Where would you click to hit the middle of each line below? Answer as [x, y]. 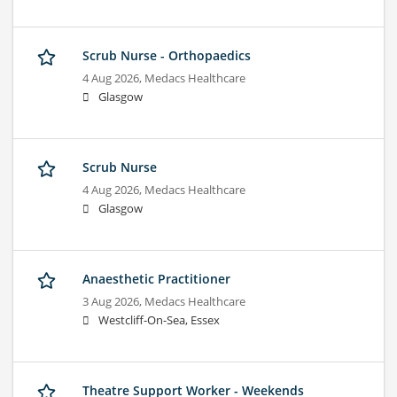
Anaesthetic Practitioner [156, 279]
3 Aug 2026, [113, 302]
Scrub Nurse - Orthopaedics [167, 56]
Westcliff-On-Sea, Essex [159, 321]
